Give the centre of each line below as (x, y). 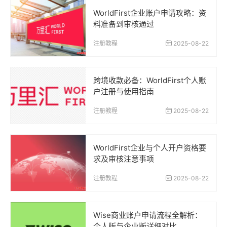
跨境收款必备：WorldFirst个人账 (150, 80)
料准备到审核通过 (124, 24)
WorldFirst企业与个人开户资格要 (150, 147)
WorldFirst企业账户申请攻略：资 (150, 13)
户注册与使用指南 (124, 91)
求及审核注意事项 (124, 159)
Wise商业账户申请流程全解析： (148, 215)
